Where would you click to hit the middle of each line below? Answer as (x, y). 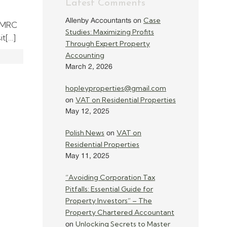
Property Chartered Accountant (120, 212)
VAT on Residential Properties (126, 100)
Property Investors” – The (109, 201)
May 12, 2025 (87, 112)
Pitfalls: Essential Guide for (109, 189)
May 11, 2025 (87, 156)
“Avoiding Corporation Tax (110, 177)
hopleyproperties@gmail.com (116, 88)
